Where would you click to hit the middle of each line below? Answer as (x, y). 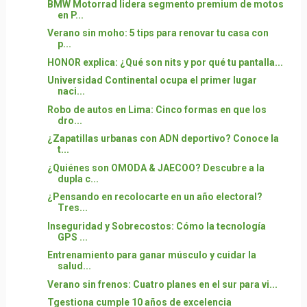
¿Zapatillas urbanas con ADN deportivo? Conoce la (163, 138)
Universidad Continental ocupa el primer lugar (152, 80)
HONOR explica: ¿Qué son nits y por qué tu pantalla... (165, 62)
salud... (74, 266)
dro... (70, 120)
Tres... (72, 208)
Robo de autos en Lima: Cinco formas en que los (157, 109)
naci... (71, 91)
